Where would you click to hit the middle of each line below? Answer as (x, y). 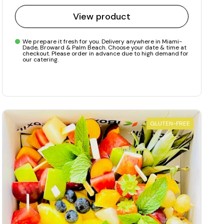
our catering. (40, 59)
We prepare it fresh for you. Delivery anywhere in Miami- (102, 41)
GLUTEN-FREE (170, 124)
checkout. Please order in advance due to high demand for (105, 53)
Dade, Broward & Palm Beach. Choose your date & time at (104, 47)
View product (102, 16)
